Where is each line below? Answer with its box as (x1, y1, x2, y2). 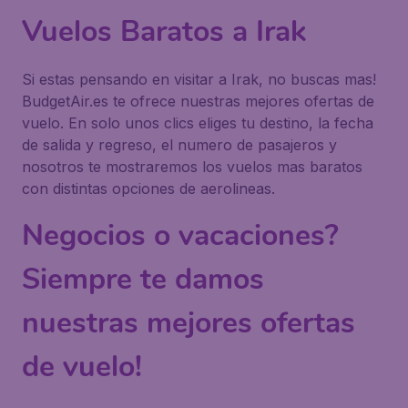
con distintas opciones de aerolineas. (22, 179, 275, 198)
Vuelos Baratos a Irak (22, 12, 306, 51)
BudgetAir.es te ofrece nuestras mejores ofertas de (22, 92, 374, 110)
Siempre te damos (22, 260, 264, 299)
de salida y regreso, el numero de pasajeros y (22, 136, 337, 154)
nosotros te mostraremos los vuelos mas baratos (22, 158, 362, 176)
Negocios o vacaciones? (22, 216, 339, 255)
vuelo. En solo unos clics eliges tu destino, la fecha (22, 114, 373, 132)
